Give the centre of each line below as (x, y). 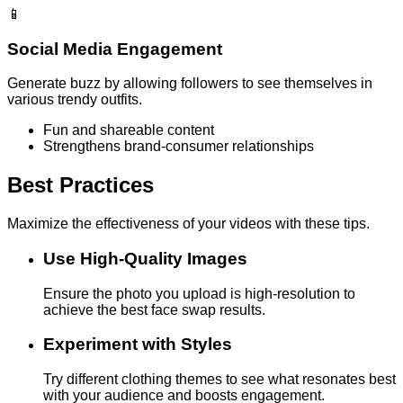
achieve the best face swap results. (154, 309)
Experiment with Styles (138, 345)
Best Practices (81, 185)
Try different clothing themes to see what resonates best (219, 380)
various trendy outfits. (75, 100)
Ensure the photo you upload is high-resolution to (199, 293)
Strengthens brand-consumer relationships (179, 147)
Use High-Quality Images (145, 258)
